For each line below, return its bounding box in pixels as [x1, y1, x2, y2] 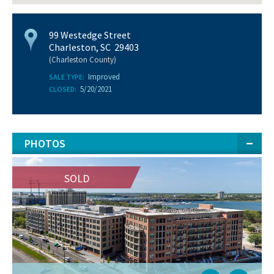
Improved [88, 72, 120, 82]
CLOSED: [49, 84, 76, 94]
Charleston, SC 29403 [49, 41, 139, 53]
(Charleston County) [49, 54, 116, 65]
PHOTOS [24, 136, 65, 150]
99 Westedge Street [49, 29, 131, 41]
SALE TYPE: [49, 72, 84, 81]
